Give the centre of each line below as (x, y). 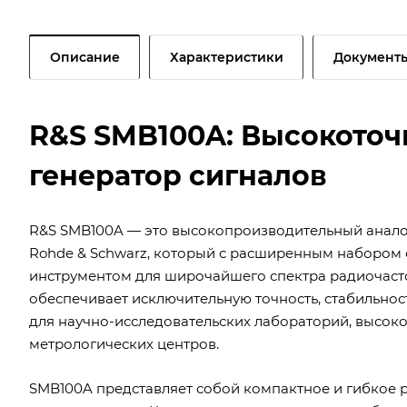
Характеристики (227, 57)
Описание (85, 57)
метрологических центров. (124, 343)
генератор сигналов (178, 175)
